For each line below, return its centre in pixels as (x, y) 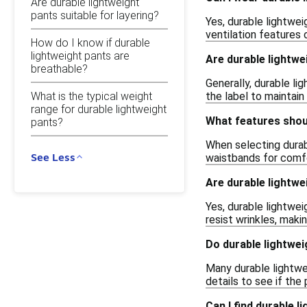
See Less (53, 157)
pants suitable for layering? (95, 15)
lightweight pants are (80, 56)
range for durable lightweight (99, 109)
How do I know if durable (90, 42)
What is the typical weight (91, 96)
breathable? (59, 69)
